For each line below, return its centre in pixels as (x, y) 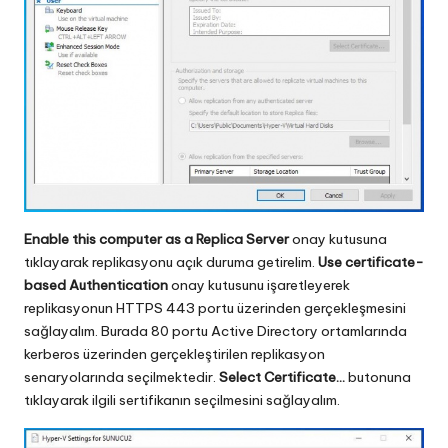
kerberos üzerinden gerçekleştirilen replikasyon (174, 353)
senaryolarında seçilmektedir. (121, 376)
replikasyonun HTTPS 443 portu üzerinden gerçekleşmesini (215, 307)
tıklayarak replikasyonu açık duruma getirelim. (171, 261)
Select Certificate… (282, 376)
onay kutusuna (338, 238)
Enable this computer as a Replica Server (156, 238)
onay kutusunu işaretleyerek (259, 284)
